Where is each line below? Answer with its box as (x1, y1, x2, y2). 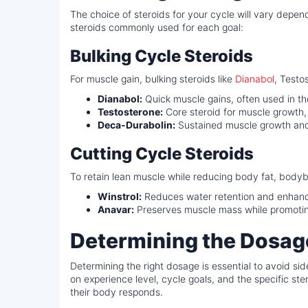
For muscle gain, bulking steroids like (70, 73, 235, 85)
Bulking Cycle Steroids (70, 46, 253, 66)
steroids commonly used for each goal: (70, 21, 243, 33)
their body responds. (70, 286, 163, 298)
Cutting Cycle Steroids (70, 144, 254, 164)
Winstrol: (98, 190, 142, 202)
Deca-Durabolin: (98, 119, 175, 131)
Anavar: (98, 203, 134, 215)
